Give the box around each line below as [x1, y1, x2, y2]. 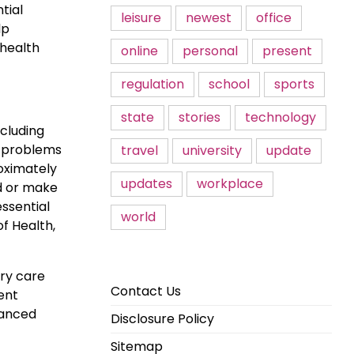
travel [121, 141, 158, 160]
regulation [121, 75, 184, 93]
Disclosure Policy [111, 310, 214, 328]
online [121, 42, 158, 60]
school [209, 75, 250, 93]
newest [186, 9, 232, 27]
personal [183, 42, 238, 60]
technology [245, 108, 316, 126]
